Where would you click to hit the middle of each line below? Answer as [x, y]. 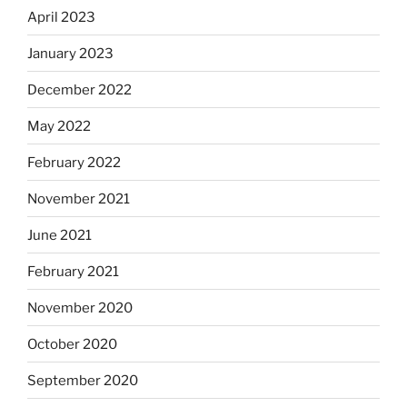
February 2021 [73, 271]
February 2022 [74, 162]
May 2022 [59, 126]
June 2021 [60, 235]
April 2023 [61, 17]
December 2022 [79, 89]
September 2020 [83, 380]
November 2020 [80, 308]
